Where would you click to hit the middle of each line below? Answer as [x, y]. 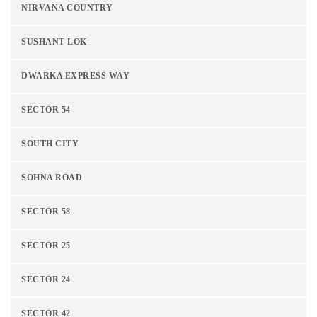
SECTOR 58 [46, 212]
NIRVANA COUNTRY [67, 8]
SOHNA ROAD [52, 178]
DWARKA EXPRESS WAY [75, 76]
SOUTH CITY [50, 144]
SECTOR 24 [46, 280]
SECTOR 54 [46, 110]
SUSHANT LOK [54, 42]
